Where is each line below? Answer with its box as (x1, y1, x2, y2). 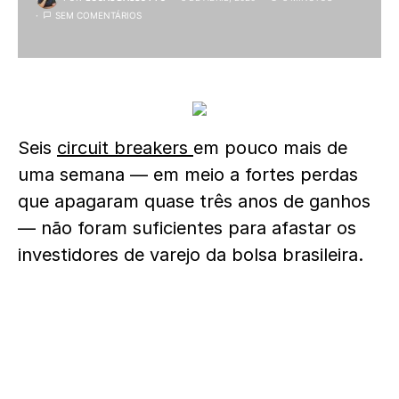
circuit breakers (57, 137, 193, 159)
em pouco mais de (193, 137, 347, 159)
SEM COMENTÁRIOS (55, 10, 142, 20)
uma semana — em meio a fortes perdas (18, 164, 358, 185)
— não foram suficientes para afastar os (18, 217, 356, 239)
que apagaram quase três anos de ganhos (18, 191, 370, 212)
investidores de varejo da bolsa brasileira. (18, 244, 363, 265)
